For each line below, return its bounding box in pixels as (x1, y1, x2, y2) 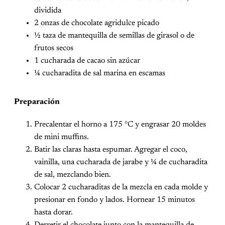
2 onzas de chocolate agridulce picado (34, 19, 159, 28)
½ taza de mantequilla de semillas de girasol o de (34, 32, 194, 40)
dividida (34, 7, 61, 15)
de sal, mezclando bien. (34, 171, 111, 179)
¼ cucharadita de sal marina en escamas (34, 69, 165, 78)
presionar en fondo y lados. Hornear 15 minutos (34, 196, 195, 204)
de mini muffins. (34, 133, 89, 142)
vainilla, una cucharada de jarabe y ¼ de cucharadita (34, 158, 207, 167)
